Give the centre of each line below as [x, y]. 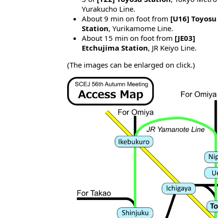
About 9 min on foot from [126, 19]
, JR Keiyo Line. [172, 48]
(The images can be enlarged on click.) [131, 65]
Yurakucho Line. [109, 9]
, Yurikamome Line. [141, 28]
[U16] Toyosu [193, 19]
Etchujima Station [115, 48]
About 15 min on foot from [128, 38]
